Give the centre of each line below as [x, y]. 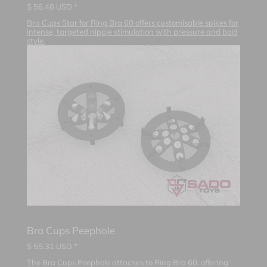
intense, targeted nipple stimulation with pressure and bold [132, 31]
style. [36, 40]
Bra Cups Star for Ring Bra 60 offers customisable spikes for [132, 22]
